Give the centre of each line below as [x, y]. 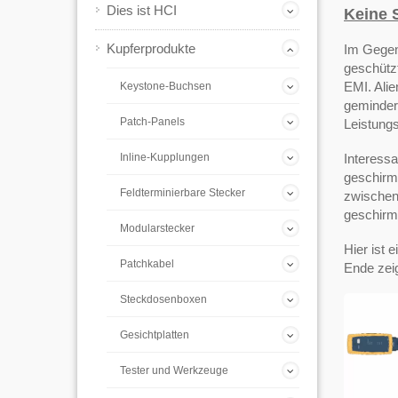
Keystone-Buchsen [166, 86]
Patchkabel [147, 264]
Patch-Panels [152, 122]
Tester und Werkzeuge [174, 370]
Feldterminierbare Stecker [183, 193]
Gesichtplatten [155, 335]
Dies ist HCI [142, 10]
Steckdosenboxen [163, 299]
